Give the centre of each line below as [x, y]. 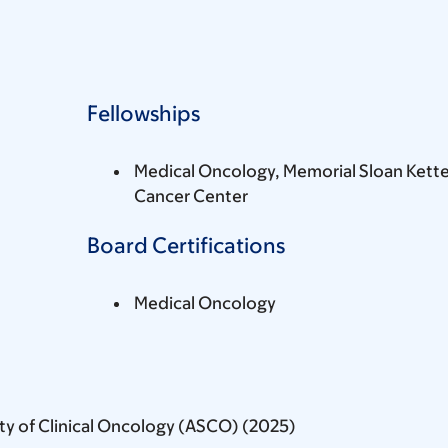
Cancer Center [191, 195]
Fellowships [143, 113]
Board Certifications [186, 245]
